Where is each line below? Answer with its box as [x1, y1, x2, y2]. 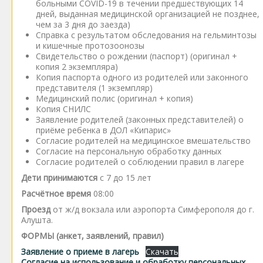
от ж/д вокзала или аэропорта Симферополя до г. [50, 204, 254, 215]
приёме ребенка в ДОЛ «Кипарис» [36, 124, 171, 136]
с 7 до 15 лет [97, 172, 151, 183]
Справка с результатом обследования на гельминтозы [36, 29, 257, 41]
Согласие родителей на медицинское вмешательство [36, 135, 251, 146]
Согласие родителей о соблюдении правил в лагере [36, 156, 244, 167]
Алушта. [21, 214, 53, 225]
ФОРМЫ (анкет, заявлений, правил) [21, 230, 164, 241]
